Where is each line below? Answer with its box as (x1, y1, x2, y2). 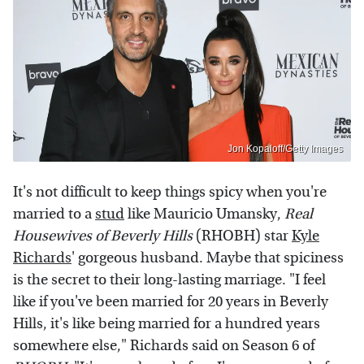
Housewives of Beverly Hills (13, 227, 193, 245)
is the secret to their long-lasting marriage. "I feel (13, 271, 326, 288)
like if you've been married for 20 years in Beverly (13, 292, 328, 310)
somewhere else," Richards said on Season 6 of (13, 336, 314, 354)
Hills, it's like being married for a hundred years (13, 314, 320, 332)
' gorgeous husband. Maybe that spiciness (71, 249, 344, 266)
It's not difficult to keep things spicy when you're (13, 183, 327, 201)
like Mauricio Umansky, (124, 205, 281, 223)
